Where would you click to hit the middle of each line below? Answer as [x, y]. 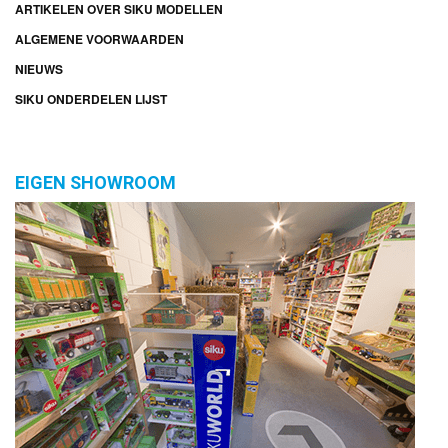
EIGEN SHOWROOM [95, 182]
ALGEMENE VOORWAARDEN [99, 38]
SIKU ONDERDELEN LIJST [91, 98]
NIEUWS [39, 68]
